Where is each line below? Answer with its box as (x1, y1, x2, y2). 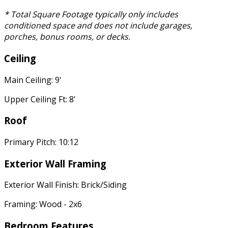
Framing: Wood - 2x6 (4, 198, 82, 210)
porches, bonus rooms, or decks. (4, 31, 130, 43)
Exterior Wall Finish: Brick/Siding (4, 179, 127, 191)
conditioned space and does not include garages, (4, 20, 192, 32)
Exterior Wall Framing (4, 157, 106, 170)
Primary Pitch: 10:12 (4, 136, 78, 148)
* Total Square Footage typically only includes (4, 9, 178, 20)
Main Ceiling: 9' (4, 74, 62, 85)
